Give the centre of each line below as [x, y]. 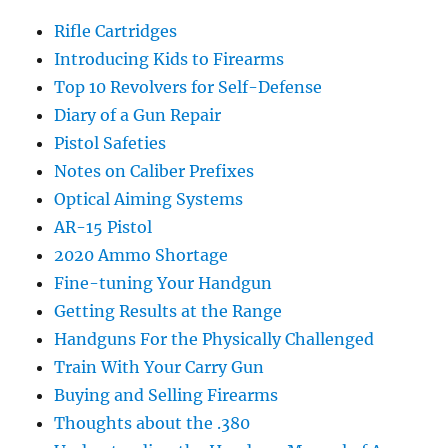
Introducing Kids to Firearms [169, 59]
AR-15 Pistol [103, 227]
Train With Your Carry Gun [159, 367]
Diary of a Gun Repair [138, 115]
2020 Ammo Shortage [141, 255]
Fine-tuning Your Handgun [163, 283]
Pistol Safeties [110, 143]
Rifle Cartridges [116, 31]
